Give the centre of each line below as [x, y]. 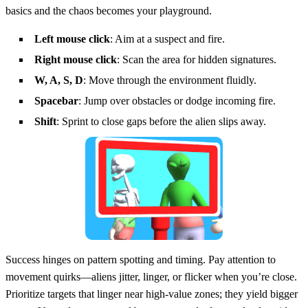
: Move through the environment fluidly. [170, 80]
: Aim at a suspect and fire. [167, 38]
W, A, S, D [59, 80]
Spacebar [56, 100]
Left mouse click [72, 38]
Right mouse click [76, 59]
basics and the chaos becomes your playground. [109, 10]
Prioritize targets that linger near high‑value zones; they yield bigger [152, 294]
